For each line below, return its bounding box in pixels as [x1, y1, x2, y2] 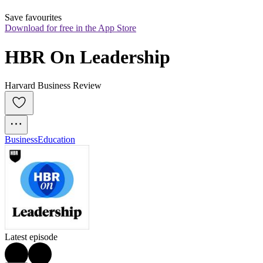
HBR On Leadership [5, 46, 170, 68]
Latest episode [5, 232, 58, 242]
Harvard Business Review [5, 80, 102, 91]
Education [38, 134, 75, 145]
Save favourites [5, 12, 62, 23]
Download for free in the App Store [5, 23, 136, 33]
